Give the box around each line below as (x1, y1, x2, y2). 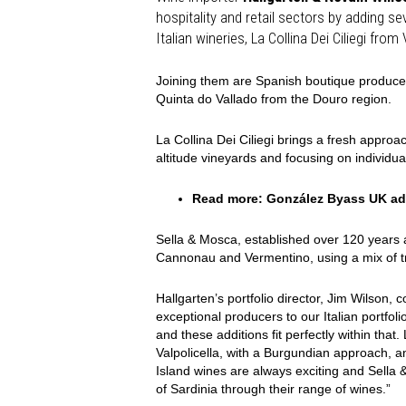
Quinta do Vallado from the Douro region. (156, 91, 391, 106)
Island (156, 362, 194, 378)
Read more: (192, 190, 266, 206)
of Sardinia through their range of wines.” (156, 381, 391, 396)
